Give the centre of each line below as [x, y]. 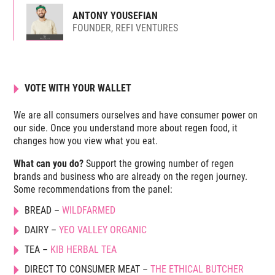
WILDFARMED [89, 211]
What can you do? [50, 164]
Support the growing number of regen [160, 164]
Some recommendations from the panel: [93, 190]
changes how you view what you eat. [86, 141]
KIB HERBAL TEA [84, 250]
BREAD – [44, 211]
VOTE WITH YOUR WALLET [78, 88]
